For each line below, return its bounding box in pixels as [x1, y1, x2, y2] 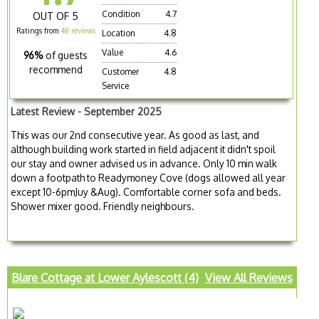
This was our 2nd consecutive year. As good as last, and [11, 129, 260, 142]
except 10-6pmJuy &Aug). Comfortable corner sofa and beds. [11, 186, 282, 199]
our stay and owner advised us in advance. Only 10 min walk [11, 157, 278, 170]
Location [102, 27, 136, 38]
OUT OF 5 [33, 9, 79, 22]
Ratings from [16, 26, 61, 35]
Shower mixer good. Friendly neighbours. [11, 200, 195, 213]
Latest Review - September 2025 [11, 105, 162, 117]
